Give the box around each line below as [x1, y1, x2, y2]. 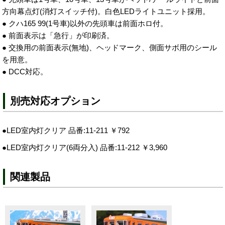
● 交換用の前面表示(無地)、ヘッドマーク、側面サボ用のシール [2, 43, 217, 52]
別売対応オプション [10, 95, 101, 106]
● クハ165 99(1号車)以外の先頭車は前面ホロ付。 [2, 19, 168, 28]
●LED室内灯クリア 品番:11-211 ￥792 [2, 126, 130, 135]
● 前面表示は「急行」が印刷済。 [2, 31, 115, 40]
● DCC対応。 [2, 67, 48, 76]
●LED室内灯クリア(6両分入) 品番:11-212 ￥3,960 [2, 143, 168, 152]
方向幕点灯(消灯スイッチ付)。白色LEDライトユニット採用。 [2, 7, 210, 16]
